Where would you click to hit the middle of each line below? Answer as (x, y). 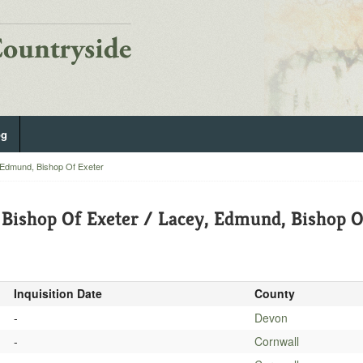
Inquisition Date (58, 293)
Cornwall (276, 341)
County (274, 293)
